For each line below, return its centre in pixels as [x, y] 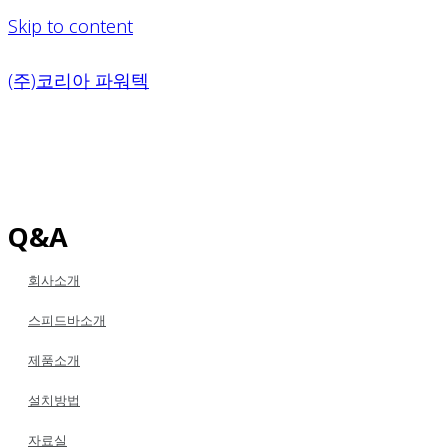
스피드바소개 [67, 320]
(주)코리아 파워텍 [78, 80]
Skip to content [70, 26]
